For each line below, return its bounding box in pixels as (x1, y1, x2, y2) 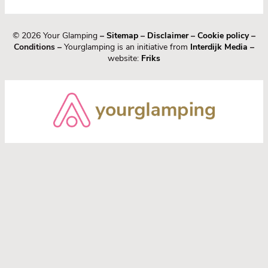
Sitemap (106, 30, 138, 42)
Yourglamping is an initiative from (62, 41, 190, 53)
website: (108, 53, 141, 65)
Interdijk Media (190, 41, 248, 53)
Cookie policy (197, 30, 249, 42)
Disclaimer (147, 30, 188, 42)
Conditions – (14, 41, 62, 53)
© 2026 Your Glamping (13, 30, 100, 42)
